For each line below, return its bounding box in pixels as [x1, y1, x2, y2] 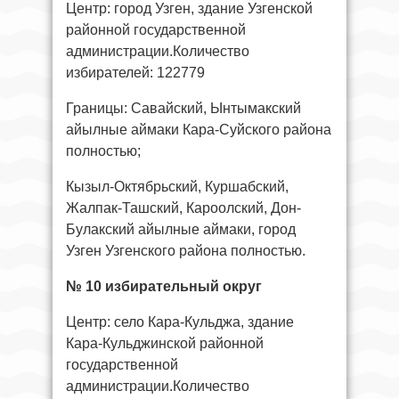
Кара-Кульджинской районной [66, 335, 264, 351]
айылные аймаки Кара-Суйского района [66, 121, 331, 137]
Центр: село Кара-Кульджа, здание [66, 313, 294, 330]
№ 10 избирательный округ [66, 278, 262, 294]
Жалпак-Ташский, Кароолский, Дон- [66, 199, 301, 216]
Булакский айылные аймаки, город [66, 221, 296, 237]
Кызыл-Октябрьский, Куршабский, [66, 178, 289, 194]
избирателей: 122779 [66, 64, 205, 80]
